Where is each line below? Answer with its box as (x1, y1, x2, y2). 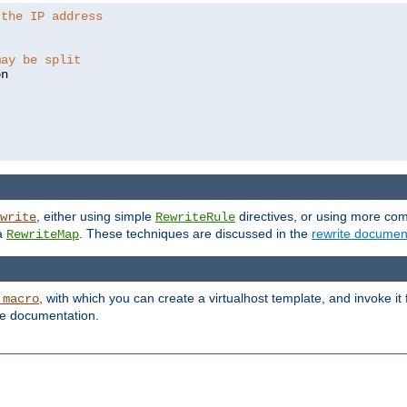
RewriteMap (6, 227, 79, 242)
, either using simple (36, 209, 155, 223)
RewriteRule (155, 210, 235, 224)
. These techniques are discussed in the (79, 226, 312, 241)
